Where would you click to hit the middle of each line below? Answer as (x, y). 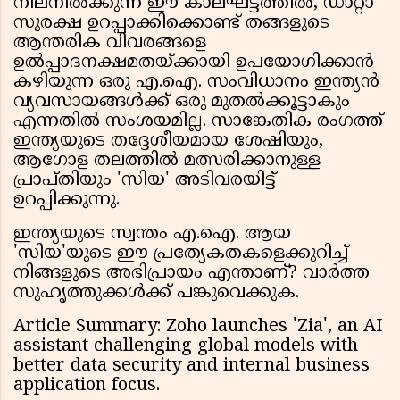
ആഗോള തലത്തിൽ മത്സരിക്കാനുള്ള (167, 162)
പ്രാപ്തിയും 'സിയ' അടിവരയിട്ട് (145, 181)
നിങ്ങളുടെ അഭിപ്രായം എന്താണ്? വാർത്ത (192, 274)
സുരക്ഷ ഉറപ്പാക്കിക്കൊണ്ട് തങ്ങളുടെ (171, 24)
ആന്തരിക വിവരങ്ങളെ (110, 44)
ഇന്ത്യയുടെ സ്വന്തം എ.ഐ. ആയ (152, 235)
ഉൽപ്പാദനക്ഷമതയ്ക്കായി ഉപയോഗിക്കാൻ (194, 63)
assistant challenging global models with (186, 347)
